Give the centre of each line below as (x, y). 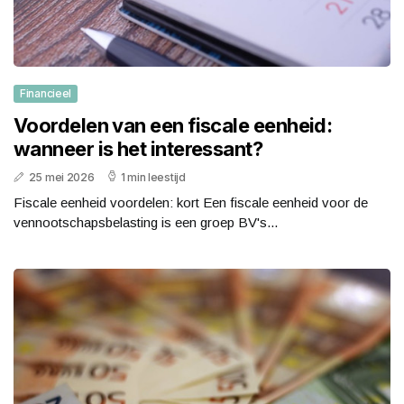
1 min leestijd (153, 177)
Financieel (46, 93)
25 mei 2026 (61, 177)
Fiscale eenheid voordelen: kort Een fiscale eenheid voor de (191, 202)
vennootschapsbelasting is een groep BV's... (146, 222)
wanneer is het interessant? (138, 148)
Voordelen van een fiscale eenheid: (173, 125)
